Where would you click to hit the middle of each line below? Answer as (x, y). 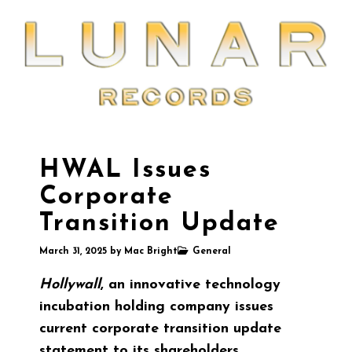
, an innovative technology (191, 285)
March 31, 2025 (75, 252)
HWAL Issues (125, 171)
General (212, 252)
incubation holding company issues (156, 307)
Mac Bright (151, 252)
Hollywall (70, 285)
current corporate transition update (160, 329)
